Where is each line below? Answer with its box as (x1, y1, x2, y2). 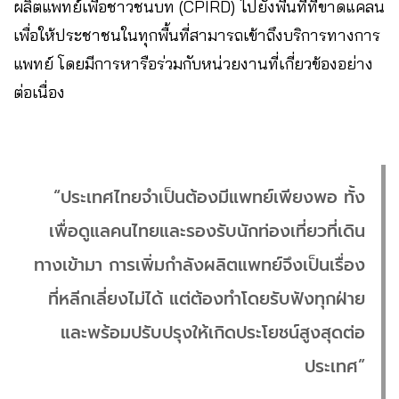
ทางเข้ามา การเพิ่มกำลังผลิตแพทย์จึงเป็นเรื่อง (34, 251, 365, 278)
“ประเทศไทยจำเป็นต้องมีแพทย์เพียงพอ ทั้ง (53, 183, 365, 210)
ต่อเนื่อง (13, 81, 65, 102)
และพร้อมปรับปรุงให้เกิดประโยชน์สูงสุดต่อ (61, 319, 365, 346)
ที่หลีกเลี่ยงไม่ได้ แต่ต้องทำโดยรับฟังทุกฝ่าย (48, 285, 365, 312)
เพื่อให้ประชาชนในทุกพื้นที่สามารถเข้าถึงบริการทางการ (13, 24, 380, 45)
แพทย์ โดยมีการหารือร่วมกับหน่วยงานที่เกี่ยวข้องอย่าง (13, 53, 373, 74)
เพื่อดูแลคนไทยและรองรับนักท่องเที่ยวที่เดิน (49, 217, 365, 244)
